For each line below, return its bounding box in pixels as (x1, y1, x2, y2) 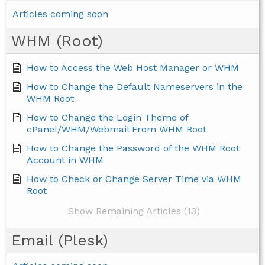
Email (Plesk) (11, 231, 108, 250)
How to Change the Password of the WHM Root (27, 143, 240, 154)
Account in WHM (27, 154, 104, 166)
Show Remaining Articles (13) (68, 205, 200, 217)
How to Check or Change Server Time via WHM (27, 173, 241, 185)
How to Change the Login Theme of (27, 112, 188, 124)
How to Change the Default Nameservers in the (27, 81, 243, 93)
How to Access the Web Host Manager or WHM (27, 62, 239, 74)
